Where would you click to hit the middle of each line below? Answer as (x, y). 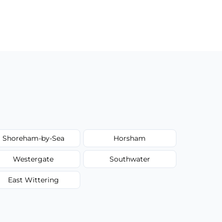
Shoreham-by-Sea (33, 138)
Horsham (130, 138)
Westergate (33, 159)
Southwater (130, 159)
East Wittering (33, 180)
